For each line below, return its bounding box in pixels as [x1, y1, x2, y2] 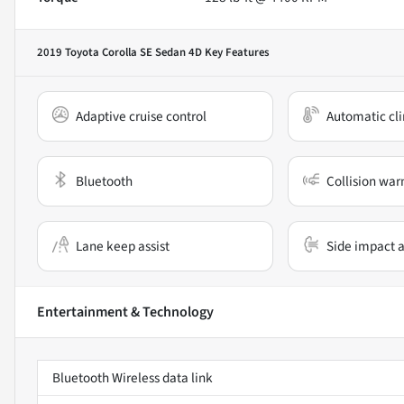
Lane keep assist [76, 235, 170, 256]
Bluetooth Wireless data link [52, 367, 213, 388]
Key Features [202, 43, 270, 60]
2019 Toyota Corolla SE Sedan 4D [37, 43, 202, 60]
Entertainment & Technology [37, 301, 214, 322]
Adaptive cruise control [76, 106, 207, 126]
